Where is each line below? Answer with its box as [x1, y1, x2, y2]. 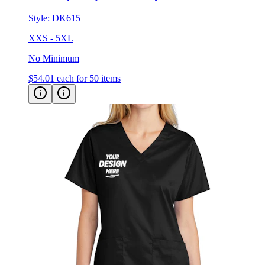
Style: [28, 13, 52, 24]
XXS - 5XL [28, 33, 73, 44]
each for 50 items [57, 73, 121, 84]
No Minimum [28, 53, 79, 64]
